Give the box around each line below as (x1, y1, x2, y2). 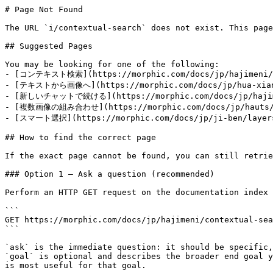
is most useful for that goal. (5, 261, 146, 270)
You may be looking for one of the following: (5, 60, 219, 69)
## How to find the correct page (5, 133, 156, 142)
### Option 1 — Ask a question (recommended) (5, 169, 214, 179)
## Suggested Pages (5, 41, 93, 51)
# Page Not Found (5, 5, 83, 14)
